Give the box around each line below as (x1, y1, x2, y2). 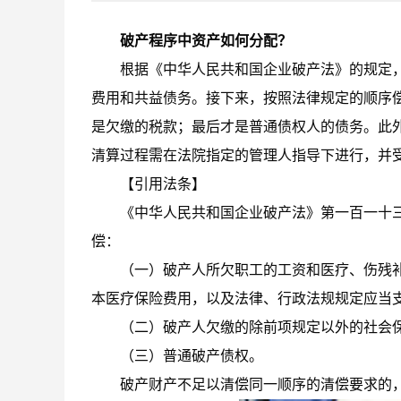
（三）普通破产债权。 (120, 348, 263, 363)
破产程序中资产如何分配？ (120, 33, 292, 48)
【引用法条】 (120, 176, 206, 192)
